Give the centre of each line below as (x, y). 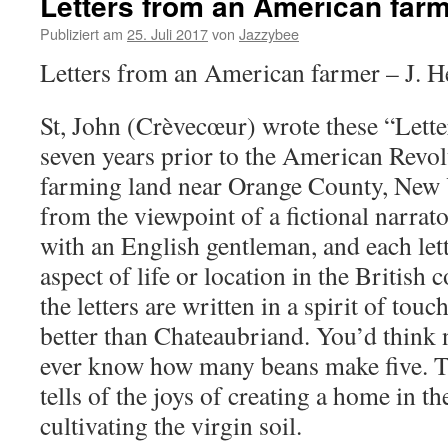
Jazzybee (269, 33)
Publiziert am (81, 33)
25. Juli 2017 (167, 33)
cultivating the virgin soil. (171, 425)
